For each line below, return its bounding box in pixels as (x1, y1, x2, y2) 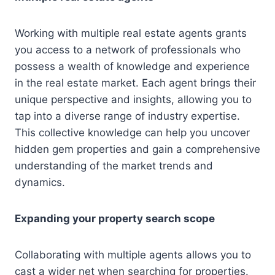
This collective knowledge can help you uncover (15, 126, 250, 139)
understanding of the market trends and (15, 159, 213, 172)
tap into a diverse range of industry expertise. (15, 109, 240, 122)
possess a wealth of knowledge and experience (15, 60, 250, 72)
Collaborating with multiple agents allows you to (15, 248, 251, 261)
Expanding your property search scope (15, 212, 215, 225)
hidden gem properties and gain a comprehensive (15, 142, 260, 155)
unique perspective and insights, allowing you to (15, 93, 252, 106)
